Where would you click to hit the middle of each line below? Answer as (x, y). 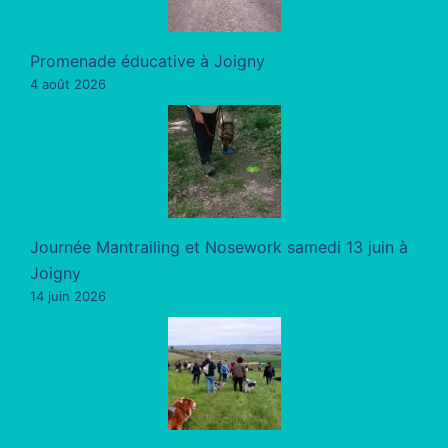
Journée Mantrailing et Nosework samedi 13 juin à (219, 246)
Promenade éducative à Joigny (147, 60)
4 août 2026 (68, 83)
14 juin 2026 (68, 295)
